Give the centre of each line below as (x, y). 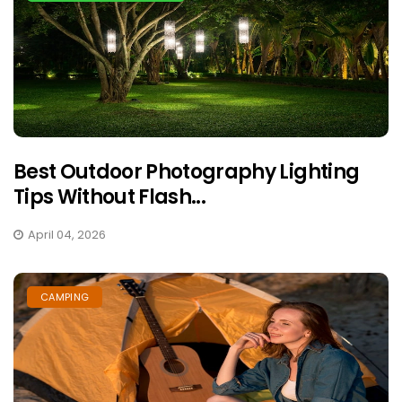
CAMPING (65, 297)
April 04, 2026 (67, 234)
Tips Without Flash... (110, 197)
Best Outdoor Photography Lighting (187, 171)
